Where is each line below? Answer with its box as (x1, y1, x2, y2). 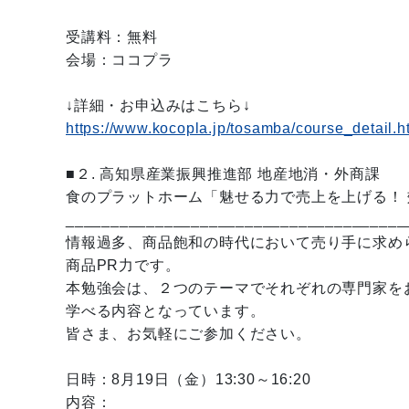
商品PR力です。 (66, 257, 181, 273)
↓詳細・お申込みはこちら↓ (66, 98, 251, 113)
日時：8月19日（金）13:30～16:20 (66, 372, 311, 387)
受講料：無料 (66, 29, 158, 45)
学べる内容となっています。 (66, 303, 266, 319)
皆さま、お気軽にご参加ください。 (66, 326, 311, 341)
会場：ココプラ (66, 52, 173, 68)
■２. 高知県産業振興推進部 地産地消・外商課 (66, 166, 381, 182)
